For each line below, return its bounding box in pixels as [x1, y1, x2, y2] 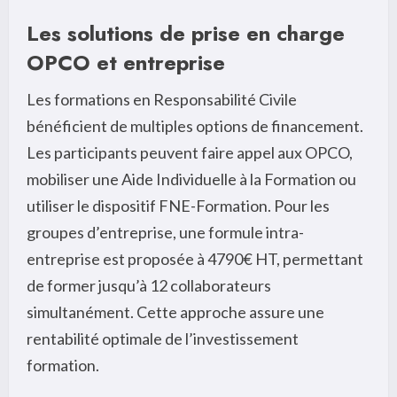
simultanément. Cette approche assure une [27, 302, 324, 323]
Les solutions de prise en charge [27, 18, 345, 50]
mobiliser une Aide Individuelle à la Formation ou [27, 169, 356, 190]
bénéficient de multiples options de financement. [27, 116, 363, 136]
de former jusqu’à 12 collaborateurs [27, 276, 271, 296]
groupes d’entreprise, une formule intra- [27, 222, 304, 243]
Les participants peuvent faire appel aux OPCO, [27, 143, 353, 163]
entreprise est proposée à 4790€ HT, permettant [27, 249, 363, 269]
